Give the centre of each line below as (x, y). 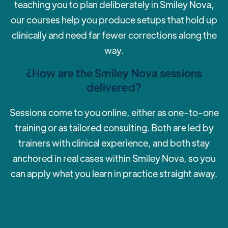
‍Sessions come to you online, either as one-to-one (114, 112)
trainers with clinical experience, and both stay (114, 143)
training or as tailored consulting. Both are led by (114, 128)
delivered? (114, 88)
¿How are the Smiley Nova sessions (114, 73)
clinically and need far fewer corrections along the (114, 35)
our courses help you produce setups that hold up (114, 20)
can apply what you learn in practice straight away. (114, 174)
